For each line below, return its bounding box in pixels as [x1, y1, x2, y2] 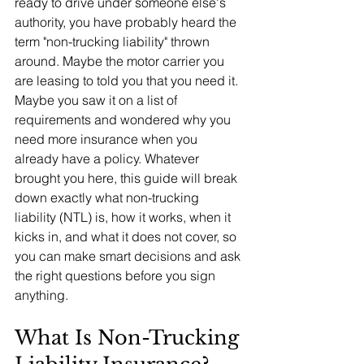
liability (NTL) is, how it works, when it [15, 209, 234, 225]
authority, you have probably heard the [15, 14, 240, 30]
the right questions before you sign [15, 267, 219, 284]
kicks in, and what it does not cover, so [15, 228, 240, 245]
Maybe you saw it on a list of [15, 92, 180, 108]
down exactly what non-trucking [15, 189, 202, 206]
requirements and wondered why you [15, 111, 234, 128]
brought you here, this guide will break [15, 170, 240, 186]
